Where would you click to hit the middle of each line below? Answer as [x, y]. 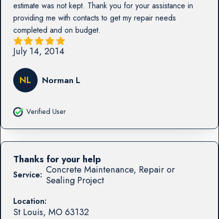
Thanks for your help [57, 159]
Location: [30, 201]
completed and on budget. [57, 30]
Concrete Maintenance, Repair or [110, 169]
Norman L [61, 80]
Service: [27, 175]
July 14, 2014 [39, 51]
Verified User [46, 111]
